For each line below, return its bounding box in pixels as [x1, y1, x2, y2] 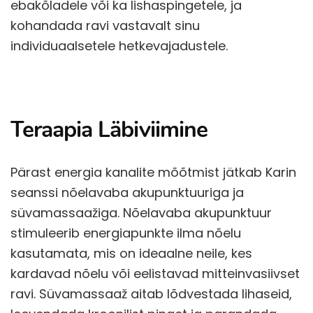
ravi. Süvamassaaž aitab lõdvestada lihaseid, [10, 284, 292, 303]
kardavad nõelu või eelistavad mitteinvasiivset [10, 264, 300, 282]
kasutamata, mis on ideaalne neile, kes [10, 244, 252, 262]
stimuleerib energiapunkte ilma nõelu [10, 224, 241, 242]
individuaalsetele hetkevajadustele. [10, 37, 228, 55]
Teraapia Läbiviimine [10, 115, 208, 145]
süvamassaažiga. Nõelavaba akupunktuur [10, 203, 272, 221]
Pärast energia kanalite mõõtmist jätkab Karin [10, 163, 296, 181]
